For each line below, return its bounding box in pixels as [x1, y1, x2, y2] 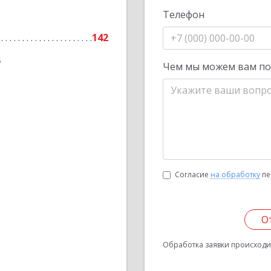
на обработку [211, 169, 260, 180]
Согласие [175, 169, 211, 180]
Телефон [163, 8, 204, 21]
